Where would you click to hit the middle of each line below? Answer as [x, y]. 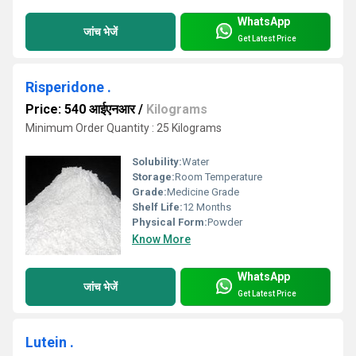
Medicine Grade [203, 192]
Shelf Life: [157, 207]
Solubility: [157, 162]
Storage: [153, 177]
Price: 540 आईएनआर [80, 110]
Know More [161, 240]
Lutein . [50, 342]
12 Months [207, 207]
